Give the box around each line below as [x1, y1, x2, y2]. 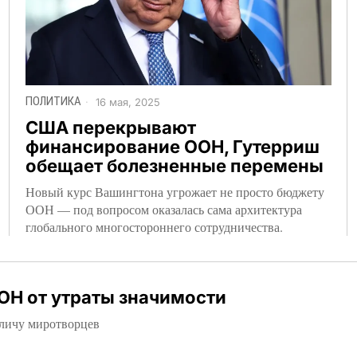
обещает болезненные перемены [25, 155, 324, 176]
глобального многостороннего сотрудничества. [25, 218, 284, 235]
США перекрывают [25, 116, 197, 138]
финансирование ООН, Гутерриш [25, 135, 320, 157]
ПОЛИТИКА [25, 93, 82, 108]
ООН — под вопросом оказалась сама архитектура [25, 200, 303, 218]
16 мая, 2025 [92, 96, 161, 109]
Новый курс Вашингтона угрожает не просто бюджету [25, 182, 325, 200]
